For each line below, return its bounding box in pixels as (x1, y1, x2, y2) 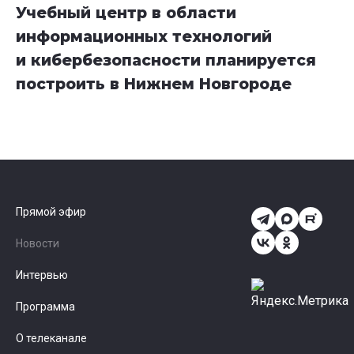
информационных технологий (16, 28, 272, 47)
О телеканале (16, 332, 87, 345)
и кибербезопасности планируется (16, 51, 316, 70)
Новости (16, 237, 59, 250)
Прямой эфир (16, 205, 86, 219)
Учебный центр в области (16, 4, 236, 23)
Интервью (16, 269, 68, 282)
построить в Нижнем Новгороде (16, 75, 292, 94)
